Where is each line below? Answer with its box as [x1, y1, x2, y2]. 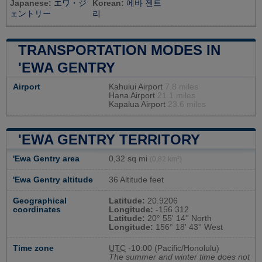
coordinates [13, 205, 61, 215]
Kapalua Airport [109, 100, 168, 109]
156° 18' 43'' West [153, 223, 223, 232]
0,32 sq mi [109, 154, 150, 164]
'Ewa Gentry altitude [13, 175, 93, 185]
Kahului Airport [109, 82, 165, 92]
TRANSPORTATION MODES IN [18, 42, 220, 58]
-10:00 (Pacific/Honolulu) [126, 244, 219, 253]
